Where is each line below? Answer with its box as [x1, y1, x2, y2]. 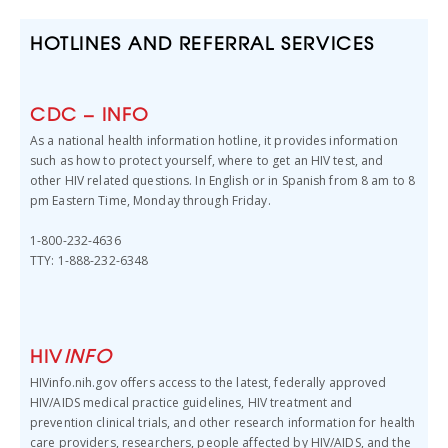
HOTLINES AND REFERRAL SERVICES [30, 29, 375, 56]
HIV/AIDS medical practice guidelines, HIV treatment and [30, 394, 353, 411]
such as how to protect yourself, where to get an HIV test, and [30, 152, 384, 169]
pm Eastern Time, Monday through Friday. [30, 192, 271, 209]
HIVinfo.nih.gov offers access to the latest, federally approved [30, 374, 387, 391]
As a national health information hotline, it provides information [30, 132, 398, 149]
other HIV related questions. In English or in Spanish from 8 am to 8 [30, 172, 416, 189]
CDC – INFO [30, 100, 150, 127]
